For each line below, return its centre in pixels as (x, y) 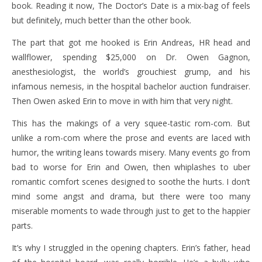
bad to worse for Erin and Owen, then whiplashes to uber (131, 167)
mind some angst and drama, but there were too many (131, 196)
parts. (22, 225)
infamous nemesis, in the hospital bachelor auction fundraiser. (131, 86)
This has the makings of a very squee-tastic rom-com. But (131, 123)
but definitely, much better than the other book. (101, 20)
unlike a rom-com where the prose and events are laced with (131, 138)
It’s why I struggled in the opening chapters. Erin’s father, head (131, 248)
